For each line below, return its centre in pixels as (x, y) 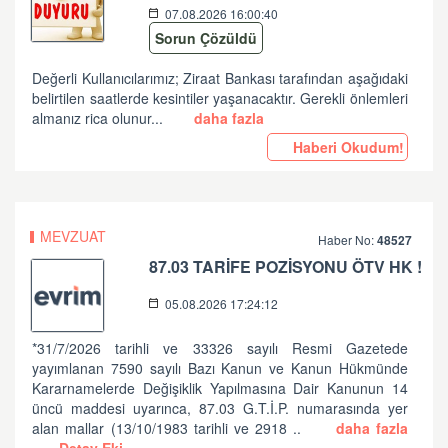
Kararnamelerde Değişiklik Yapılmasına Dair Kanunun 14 (220, 388)
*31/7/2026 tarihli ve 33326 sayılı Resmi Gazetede (220, 348)
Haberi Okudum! (346, 147)
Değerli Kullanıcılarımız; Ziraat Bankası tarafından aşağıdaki (220, 78)
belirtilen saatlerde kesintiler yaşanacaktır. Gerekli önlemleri (220, 98)
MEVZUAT (73, 236)
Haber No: (348, 239)
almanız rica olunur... (100, 118)
